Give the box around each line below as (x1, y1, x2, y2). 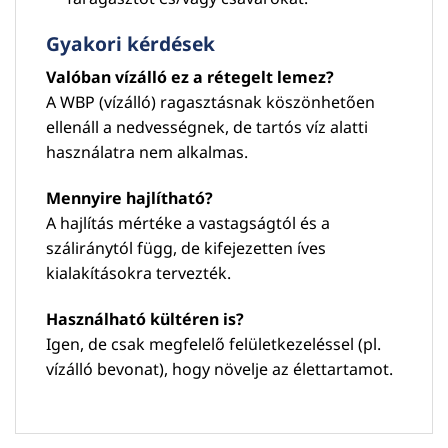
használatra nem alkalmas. (46, 141, 248, 164)
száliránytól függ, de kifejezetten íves (46, 237, 326, 259)
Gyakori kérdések (46, 29, 215, 57)
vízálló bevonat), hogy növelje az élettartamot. (46, 357, 393, 380)
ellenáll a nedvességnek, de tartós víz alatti (46, 116, 368, 139)
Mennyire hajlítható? (46, 187, 213, 209)
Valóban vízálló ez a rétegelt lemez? (46, 66, 334, 89)
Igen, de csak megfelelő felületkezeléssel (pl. (46, 332, 381, 355)
